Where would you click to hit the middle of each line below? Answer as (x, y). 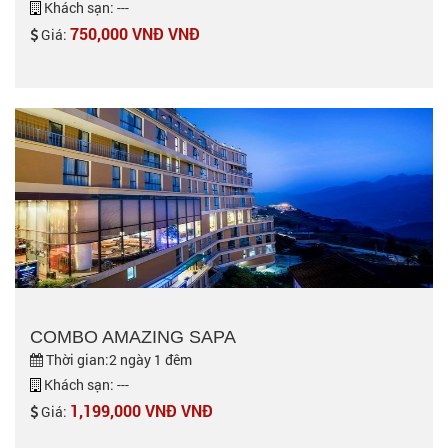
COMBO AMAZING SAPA (133, 337)
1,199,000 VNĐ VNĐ (141, 410)
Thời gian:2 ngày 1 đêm (117, 359)
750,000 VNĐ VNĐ (135, 33)
